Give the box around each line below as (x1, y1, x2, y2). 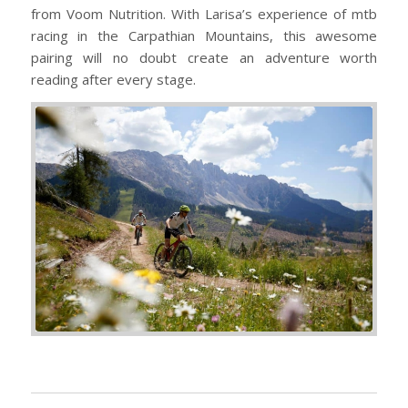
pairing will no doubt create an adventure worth (30, 48, 378, 67)
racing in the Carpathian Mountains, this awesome (30, 26, 378, 46)
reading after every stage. (30, 70, 196, 89)
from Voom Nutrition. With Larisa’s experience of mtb (30, 5, 378, 24)
